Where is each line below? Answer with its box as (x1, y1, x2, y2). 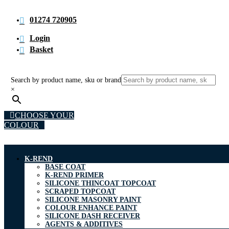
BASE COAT (45, 163, 85, 171)
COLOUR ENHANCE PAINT (45, 204, 137, 212)
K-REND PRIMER (45, 171, 104, 179)
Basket (30, 44, 53, 54)
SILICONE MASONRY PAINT (45, 196, 141, 204)
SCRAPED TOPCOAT (45, 188, 116, 196)
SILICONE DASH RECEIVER (45, 212, 140, 220)
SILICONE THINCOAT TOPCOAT (45, 179, 156, 188)
